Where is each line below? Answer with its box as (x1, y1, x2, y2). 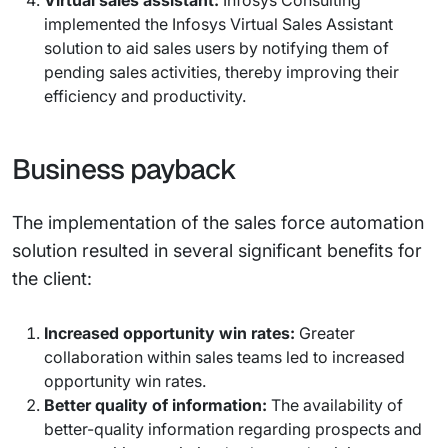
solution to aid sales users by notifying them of (44, 38, 389, 58)
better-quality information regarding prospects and (44, 419, 422, 439)
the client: (12, 268, 92, 289)
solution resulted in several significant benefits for (12, 240, 422, 261)
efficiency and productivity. (44, 86, 246, 106)
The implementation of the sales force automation (12, 212, 424, 233)
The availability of (267, 395, 403, 415)
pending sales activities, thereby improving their (44, 62, 399, 82)
